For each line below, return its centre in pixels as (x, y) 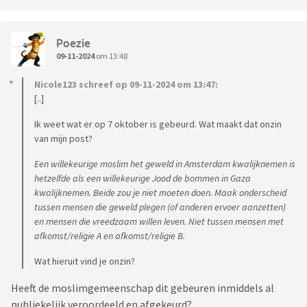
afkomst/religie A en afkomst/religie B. (110, 236)
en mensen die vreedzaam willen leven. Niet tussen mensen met (159, 222)
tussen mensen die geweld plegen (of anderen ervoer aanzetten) (160, 207)
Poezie (73, 43)
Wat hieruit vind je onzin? (85, 261)
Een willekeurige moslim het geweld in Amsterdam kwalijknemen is (165, 164)
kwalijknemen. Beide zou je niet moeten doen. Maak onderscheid (160, 193)
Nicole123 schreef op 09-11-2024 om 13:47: (126, 85)
